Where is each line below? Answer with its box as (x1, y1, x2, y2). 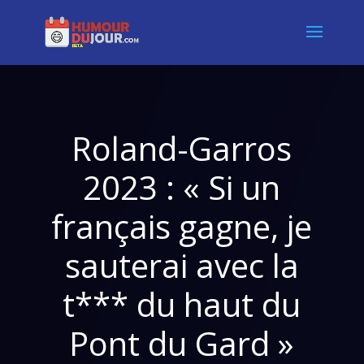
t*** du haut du (63, 282, 301, 327)
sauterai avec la (64, 243, 299, 288)
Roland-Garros (71, 126, 292, 171)
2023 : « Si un (83, 165, 281, 210)
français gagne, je (51, 204, 313, 249)
